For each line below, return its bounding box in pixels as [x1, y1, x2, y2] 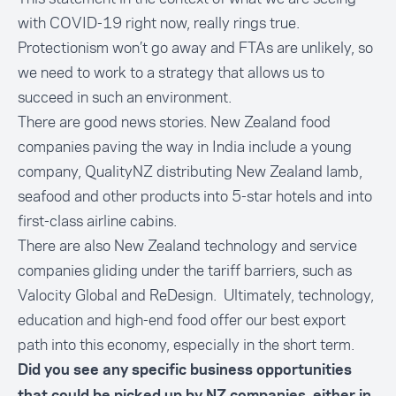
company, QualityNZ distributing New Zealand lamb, [18, 161, 362, 182]
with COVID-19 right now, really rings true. [18, 12, 300, 34]
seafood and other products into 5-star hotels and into [18, 186, 372, 207]
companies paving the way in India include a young [18, 136, 352, 157]
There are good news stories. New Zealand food [18, 111, 331, 133]
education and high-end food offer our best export [18, 309, 346, 331]
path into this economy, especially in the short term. [18, 334, 354, 355]
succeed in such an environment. [18, 87, 232, 108]
